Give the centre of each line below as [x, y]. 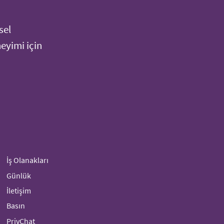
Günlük [19, 175]
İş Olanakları [28, 160]
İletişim [19, 190]
